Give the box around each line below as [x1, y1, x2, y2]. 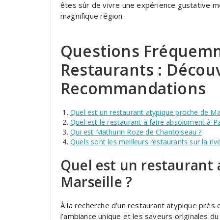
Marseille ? [60, 172, 133, 191]
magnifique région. [60, 11, 124, 21]
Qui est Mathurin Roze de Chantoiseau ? [70, 127, 202, 137]
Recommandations [60, 78, 206, 99]
